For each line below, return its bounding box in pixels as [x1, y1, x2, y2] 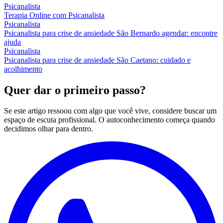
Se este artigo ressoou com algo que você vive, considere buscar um [4, 107, 217, 115]
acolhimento [4, 64, 42, 73]
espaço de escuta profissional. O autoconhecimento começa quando [4, 115, 215, 124]
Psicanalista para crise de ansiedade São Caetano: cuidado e [4, 55, 191, 64]
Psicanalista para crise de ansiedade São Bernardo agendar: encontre [4, 28, 218, 37]
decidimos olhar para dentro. [4, 124, 93, 133]
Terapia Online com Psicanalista [4, 10, 105, 19]
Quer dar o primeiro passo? [4, 83, 146, 97]
